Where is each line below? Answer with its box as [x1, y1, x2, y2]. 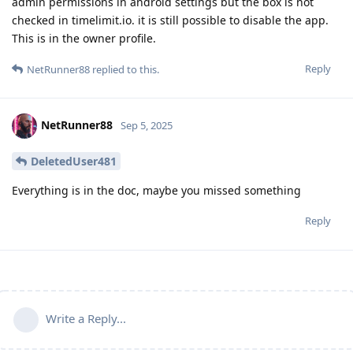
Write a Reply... [46, 310, 126, 326]
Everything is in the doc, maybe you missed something [12, 182, 301, 198]
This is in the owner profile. [12, 30, 156, 46]
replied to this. [90, 61, 159, 76]
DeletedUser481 [31, 153, 117, 169]
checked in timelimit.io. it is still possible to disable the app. [12, 12, 329, 28]
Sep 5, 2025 [121, 117, 173, 132]
